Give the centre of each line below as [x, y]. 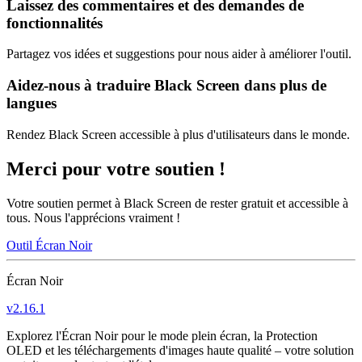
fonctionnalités [55, 23]
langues [32, 103]
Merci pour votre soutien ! [116, 168]
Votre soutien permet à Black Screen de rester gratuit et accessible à [177, 203]
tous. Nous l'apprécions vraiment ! [93, 217]
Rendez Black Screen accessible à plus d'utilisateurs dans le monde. [178, 134]
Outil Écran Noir [49, 245]
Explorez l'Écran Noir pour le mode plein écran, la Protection [162, 335]
